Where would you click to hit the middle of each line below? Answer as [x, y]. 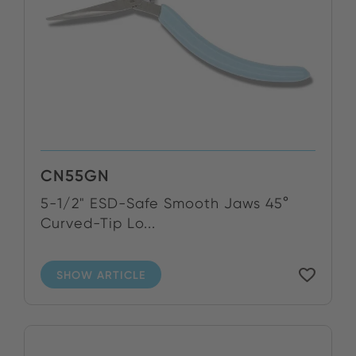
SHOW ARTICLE [101, 275]
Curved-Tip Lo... [98, 223]
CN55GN [75, 176]
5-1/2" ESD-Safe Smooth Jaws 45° [165, 203]
